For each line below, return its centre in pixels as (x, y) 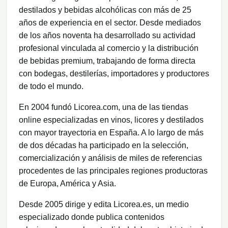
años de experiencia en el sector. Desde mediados (110, 22)
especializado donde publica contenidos (92, 217)
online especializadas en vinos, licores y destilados (111, 120)
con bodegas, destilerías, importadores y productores (114, 73)
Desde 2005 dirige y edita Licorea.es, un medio (104, 204)
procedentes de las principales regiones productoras (113, 170)
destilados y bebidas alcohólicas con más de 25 (105, 10)
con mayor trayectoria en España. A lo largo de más (111, 132)
